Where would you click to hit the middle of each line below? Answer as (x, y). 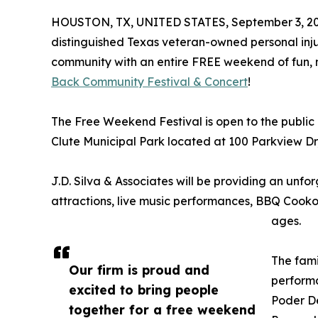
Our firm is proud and (139, 269)
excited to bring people (144, 289)
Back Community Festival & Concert (149, 81)
